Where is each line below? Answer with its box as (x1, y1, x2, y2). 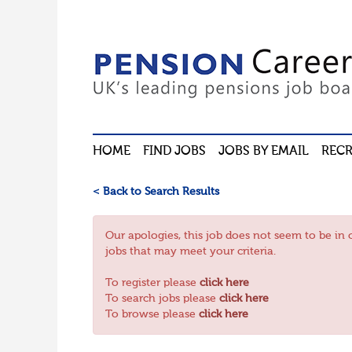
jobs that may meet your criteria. (104, 246, 276, 258)
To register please (104, 277, 200, 289)
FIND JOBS (142, 145, 206, 159)
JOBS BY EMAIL (218, 145, 309, 159)
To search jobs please (104, 293, 219, 305)
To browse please (104, 309, 199, 321)
